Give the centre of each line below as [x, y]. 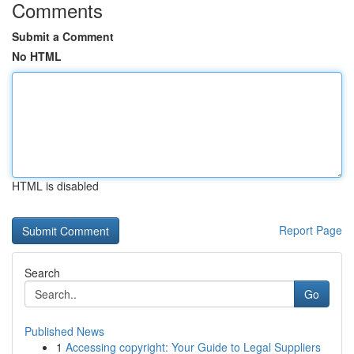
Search [42, 273]
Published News [64, 331]
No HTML [37, 56]
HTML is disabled [55, 186]
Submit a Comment [63, 36]
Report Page [311, 230]
